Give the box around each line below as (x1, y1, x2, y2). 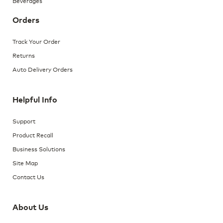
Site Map (12, 158, 38, 167)
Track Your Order (12, 37, 60, 46)
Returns (12, 51, 35, 60)
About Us (12, 202, 48, 213)
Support (12, 116, 35, 125)
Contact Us (12, 172, 44, 181)
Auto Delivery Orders (12, 65, 73, 74)
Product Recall (12, 130, 53, 139)
